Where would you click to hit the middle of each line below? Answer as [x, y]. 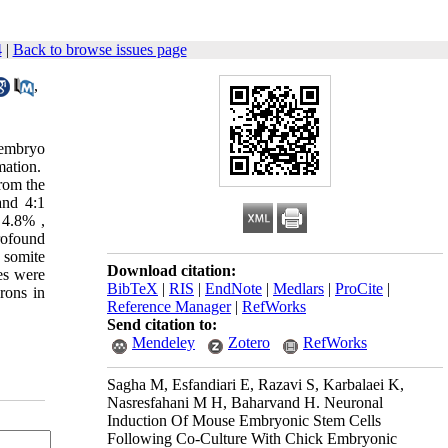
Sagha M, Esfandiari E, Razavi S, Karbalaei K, [255, 384]
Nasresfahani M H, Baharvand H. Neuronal [245, 402]
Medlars [298, 288]
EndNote [233, 288]
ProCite [359, 288]
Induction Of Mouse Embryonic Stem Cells [244, 420]
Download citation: [171, 270]
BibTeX [132, 288]
